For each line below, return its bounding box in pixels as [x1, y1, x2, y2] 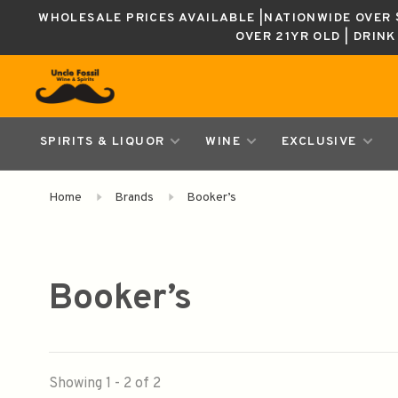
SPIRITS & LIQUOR [40, 134, 165, 149]
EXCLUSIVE [282, 134, 357, 149]
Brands [115, 190, 154, 205]
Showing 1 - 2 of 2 [49, 374, 161, 393]
